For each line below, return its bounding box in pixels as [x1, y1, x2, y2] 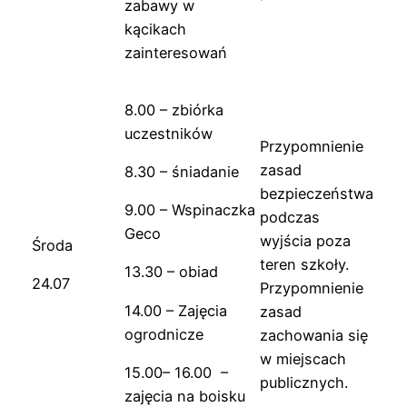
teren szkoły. [260, 254, 349, 273]
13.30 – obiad [124, 263, 218, 282]
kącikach [124, 19, 186, 38]
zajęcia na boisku [124, 386, 245, 405]
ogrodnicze [124, 324, 203, 343]
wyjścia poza [260, 231, 351, 250]
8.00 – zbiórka [124, 100, 223, 119]
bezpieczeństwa [260, 184, 373, 203]
